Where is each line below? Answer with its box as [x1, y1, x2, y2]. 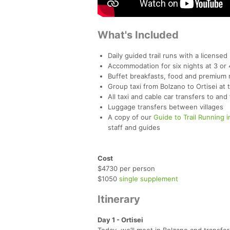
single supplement [119, 174, 178, 183]
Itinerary [98, 193, 140, 205]
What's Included [98, 28, 179, 41]
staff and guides [108, 123, 160, 131]
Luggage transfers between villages [108, 102, 223, 111]
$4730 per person [98, 164, 155, 172]
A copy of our [108, 112, 154, 121]
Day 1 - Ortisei [98, 215, 143, 224]
